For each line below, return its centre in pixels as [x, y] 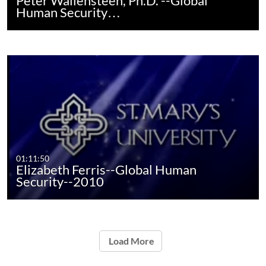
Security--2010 [60, 182]
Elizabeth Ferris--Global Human [107, 170]
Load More [130, 241]
